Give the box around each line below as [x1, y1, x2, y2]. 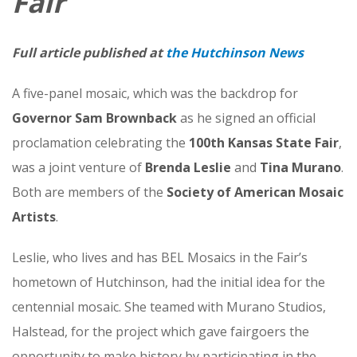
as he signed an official [177, 109, 316, 127]
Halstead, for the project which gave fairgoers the [12, 323, 309, 340]
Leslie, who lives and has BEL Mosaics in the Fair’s [12, 249, 308, 266]
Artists [12, 208, 56, 226]
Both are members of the [12, 183, 167, 201]
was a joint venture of [12, 159, 142, 176]
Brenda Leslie [142, 159, 231, 176]
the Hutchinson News [166, 44, 304, 61]
